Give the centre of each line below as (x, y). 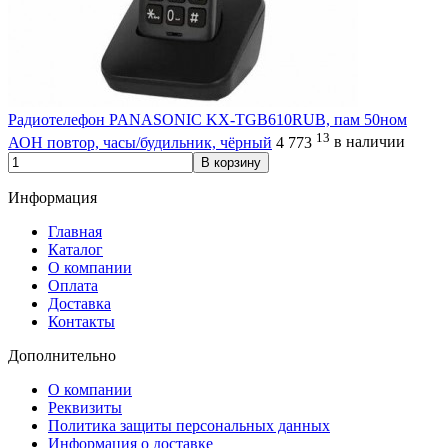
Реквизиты (85, 407)
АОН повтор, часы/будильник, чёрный (140, 142)
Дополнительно (62, 355)
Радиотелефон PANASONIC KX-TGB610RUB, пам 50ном (207, 120)
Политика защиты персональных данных (189, 425)
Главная (75, 231)
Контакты (81, 321)
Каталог (75, 249)
